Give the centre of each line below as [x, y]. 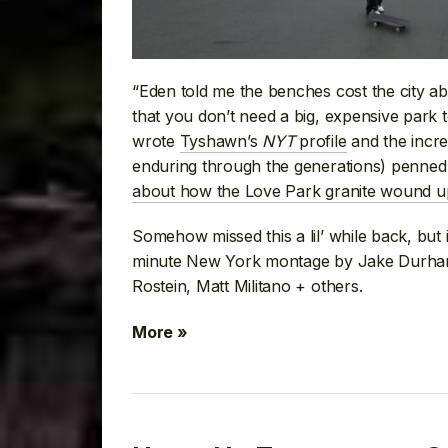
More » [160, 331]
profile [320, 140]
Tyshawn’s [221, 140]
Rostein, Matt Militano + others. [247, 286]
